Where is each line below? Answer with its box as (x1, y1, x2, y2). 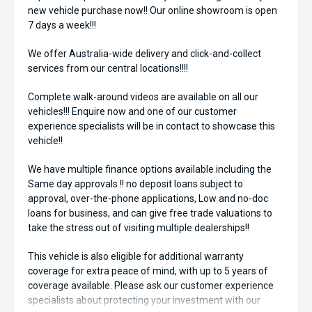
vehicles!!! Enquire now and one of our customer (28, 106, 237, 117)
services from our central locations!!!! (28, 63, 188, 74)
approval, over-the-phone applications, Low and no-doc (28, 193, 268, 204)
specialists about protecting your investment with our (28, 295, 260, 306)
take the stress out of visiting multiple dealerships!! (28, 222, 249, 233)
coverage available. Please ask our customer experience (28, 280, 274, 291)
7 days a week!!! (28, 19, 96, 31)
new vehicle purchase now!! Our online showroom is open (28, 5, 277, 16)
